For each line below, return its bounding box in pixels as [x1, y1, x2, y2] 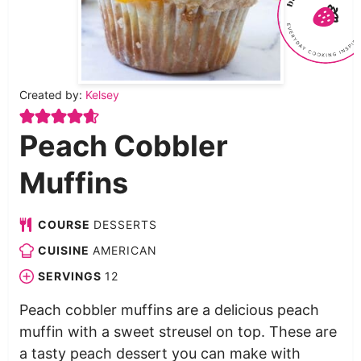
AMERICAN [92, 243, 157, 257]
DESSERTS [93, 217, 157, 231]
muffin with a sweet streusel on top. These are [19, 322, 337, 340]
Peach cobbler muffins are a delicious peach [19, 301, 319, 318]
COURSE [37, 217, 93, 231]
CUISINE [37, 243, 93, 257]
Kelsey [85, 87, 119, 102]
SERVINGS [37, 268, 105, 283]
